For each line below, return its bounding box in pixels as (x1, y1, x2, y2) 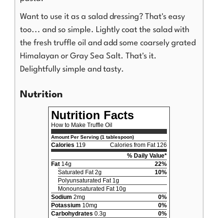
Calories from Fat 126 (110, 142, 167, 149)
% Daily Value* (127, 152, 167, 160)
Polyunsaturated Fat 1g (58, 177, 119, 184)
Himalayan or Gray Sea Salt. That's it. (20, 52, 157, 60)
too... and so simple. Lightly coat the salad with (20, 25, 189, 34)
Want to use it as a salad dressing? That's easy (20, 12, 185, 21)
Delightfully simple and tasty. (20, 65, 126, 73)
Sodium (51, 194, 72, 201)
